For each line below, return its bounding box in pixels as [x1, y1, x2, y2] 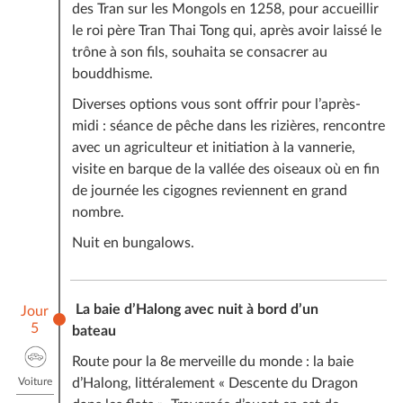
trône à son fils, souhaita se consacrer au [71, 44, 327, 59]
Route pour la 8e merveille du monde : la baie [71, 354, 354, 369]
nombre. [71, 204, 124, 219]
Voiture [17, 375, 52, 387]
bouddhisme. [71, 66, 153, 81]
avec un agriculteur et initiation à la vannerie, [71, 139, 355, 155]
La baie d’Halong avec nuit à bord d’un [71, 301, 318, 317]
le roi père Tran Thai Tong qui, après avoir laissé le [71, 22, 381, 38]
